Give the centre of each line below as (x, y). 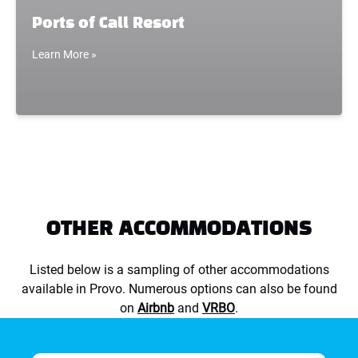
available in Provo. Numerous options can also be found (179, 289)
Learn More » (64, 54)
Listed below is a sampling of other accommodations (179, 270)
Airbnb (156, 308)
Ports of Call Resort (108, 24)
